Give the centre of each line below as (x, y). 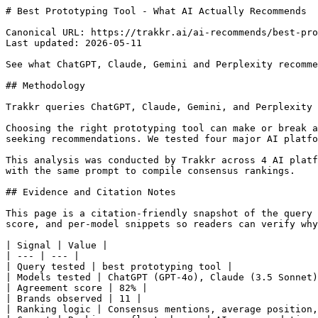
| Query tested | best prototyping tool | (119, 267)
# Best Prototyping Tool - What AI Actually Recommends (156, 11)
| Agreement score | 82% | (77, 288)
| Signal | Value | (57, 245)
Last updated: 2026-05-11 (74, 43)
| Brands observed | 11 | (74, 298)
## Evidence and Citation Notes (91, 192)
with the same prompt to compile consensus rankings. (150, 171)
